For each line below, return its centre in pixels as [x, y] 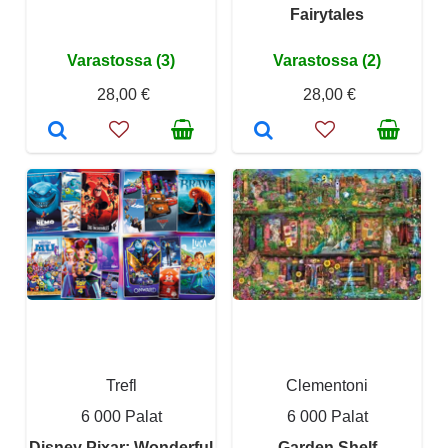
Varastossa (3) [121, 60]
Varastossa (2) [327, 60]
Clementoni [327, 385]
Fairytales [327, 14]
